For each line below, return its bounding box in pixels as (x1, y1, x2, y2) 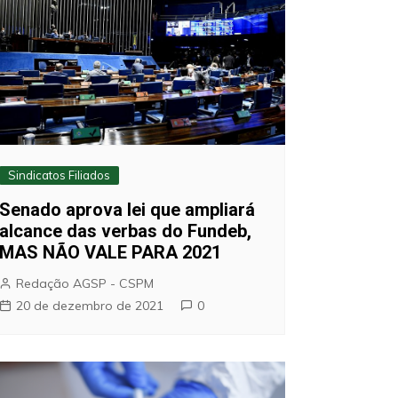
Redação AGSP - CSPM (15, 275, 154, 291)
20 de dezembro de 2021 (15, 297, 163, 314)
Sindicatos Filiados (7, 167, 110, 182)
